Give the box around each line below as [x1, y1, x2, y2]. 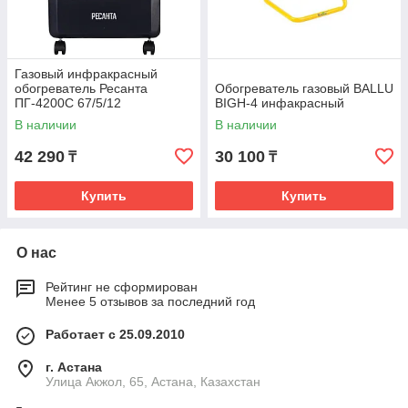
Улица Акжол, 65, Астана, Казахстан [46, 374, 260, 389]
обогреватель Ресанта [15, 81, 148, 96]
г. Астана [46, 360, 102, 374]
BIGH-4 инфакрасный [215, 96, 344, 110]
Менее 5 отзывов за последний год [46, 294, 255, 309]
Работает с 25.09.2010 [46, 327, 185, 342]
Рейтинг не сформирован [46, 280, 198, 294]
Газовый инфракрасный [15, 66, 158, 81]
